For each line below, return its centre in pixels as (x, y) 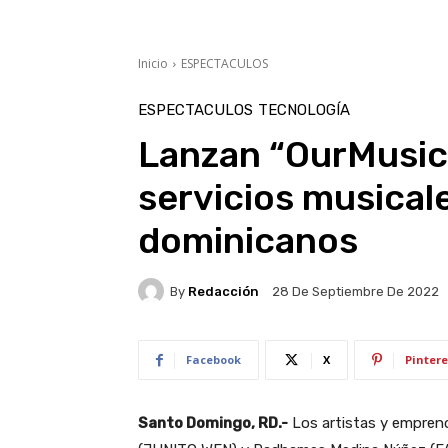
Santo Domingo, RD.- (213, 423)
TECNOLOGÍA (304, 110)
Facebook (213, 360)
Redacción (223, 291)
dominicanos (248, 241)
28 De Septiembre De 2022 (355, 292)
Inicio (153, 64)
